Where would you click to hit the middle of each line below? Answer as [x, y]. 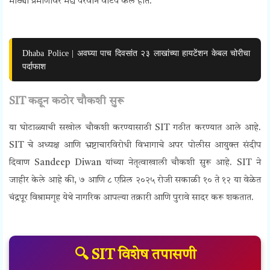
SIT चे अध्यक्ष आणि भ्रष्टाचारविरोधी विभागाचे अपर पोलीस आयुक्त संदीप [135, 146]
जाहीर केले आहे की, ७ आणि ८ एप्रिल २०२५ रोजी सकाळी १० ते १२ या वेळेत [135, 181]
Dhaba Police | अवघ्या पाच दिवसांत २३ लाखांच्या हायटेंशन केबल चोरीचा [136, 53]
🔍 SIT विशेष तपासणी [135, 256]
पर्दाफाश [34, 67]
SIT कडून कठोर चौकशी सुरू [66, 102]
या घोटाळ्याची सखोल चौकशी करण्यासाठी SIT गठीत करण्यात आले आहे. [135, 128]
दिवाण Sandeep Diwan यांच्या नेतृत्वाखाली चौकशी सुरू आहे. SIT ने [135, 163]
